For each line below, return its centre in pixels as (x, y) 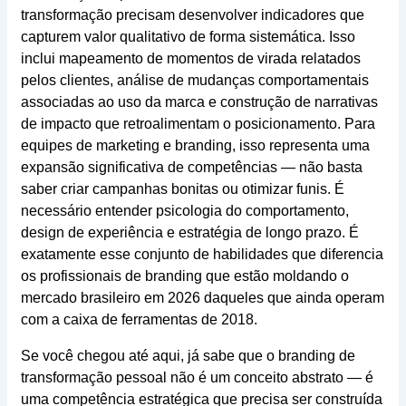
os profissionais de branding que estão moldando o (184, 276)
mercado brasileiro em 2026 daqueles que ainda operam (202, 298)
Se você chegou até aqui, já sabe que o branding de (188, 356)
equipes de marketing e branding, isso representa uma (195, 146)
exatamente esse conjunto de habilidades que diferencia (202, 255)
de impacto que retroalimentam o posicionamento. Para (198, 124)
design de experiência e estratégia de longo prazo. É (189, 233)
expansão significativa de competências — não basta (191, 168)
